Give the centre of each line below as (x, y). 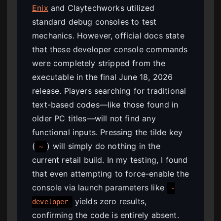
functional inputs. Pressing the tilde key (108, 132)
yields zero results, (110, 201)
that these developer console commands (110, 49)
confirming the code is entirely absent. (106, 215)
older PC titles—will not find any (94, 118)
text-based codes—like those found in (105, 104)
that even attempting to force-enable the (110, 173)
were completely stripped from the (99, 63)
